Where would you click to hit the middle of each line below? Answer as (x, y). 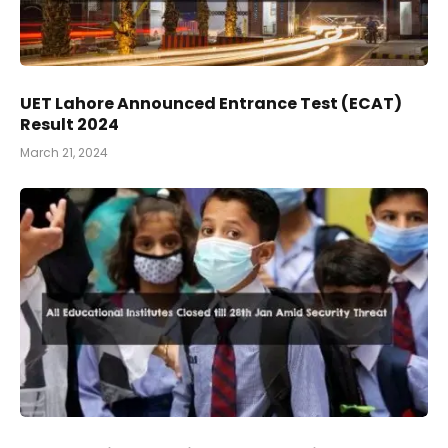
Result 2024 (69, 124)
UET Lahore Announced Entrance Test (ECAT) (211, 103)
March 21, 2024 (64, 152)
